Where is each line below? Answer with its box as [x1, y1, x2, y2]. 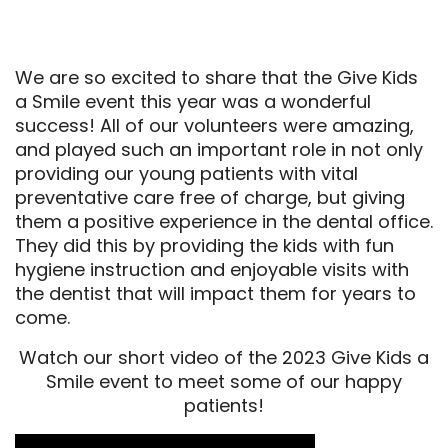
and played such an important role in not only [15, 137, 423, 162]
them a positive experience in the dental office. [15, 209, 433, 234]
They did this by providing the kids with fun [15, 233, 394, 258]
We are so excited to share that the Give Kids [15, 65, 418, 90]
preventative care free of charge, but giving [15, 185, 405, 210]
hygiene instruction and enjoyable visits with [15, 257, 409, 282]
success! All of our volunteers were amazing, [15, 113, 414, 138]
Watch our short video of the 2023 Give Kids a [19, 345, 429, 370]
